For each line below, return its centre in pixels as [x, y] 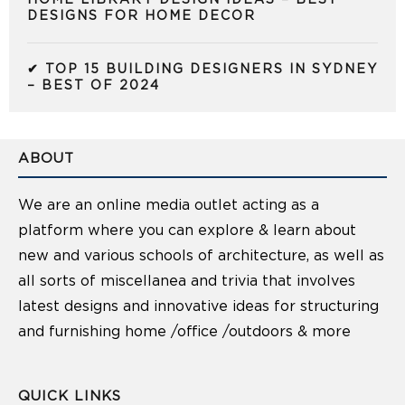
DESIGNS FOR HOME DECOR [141, 17]
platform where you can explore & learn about [187, 231]
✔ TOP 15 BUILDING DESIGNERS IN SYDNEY [202, 70]
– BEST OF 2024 [94, 86]
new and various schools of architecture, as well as [201, 256]
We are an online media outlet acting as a [169, 206]
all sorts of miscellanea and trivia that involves [187, 282]
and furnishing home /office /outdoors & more [184, 332]
